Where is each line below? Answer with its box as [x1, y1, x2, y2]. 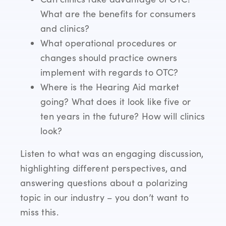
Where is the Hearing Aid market [40, 81, 180, 93]
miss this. [20, 206, 59, 218]
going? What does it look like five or [40, 95, 191, 108]
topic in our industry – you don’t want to [20, 191, 189, 204]
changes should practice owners [40, 51, 178, 64]
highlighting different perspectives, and [20, 162, 187, 175]
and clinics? [40, 22, 90, 35]
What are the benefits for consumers [40, 8, 196, 20]
